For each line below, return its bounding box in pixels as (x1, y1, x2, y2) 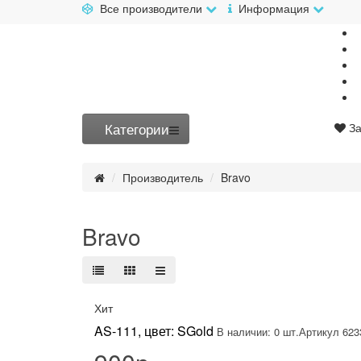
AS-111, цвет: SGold (94, 322, 214, 340)
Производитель (122, 169, 203, 185)
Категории (93, 118, 169, 139)
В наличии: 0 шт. (217, 324, 299, 339)
